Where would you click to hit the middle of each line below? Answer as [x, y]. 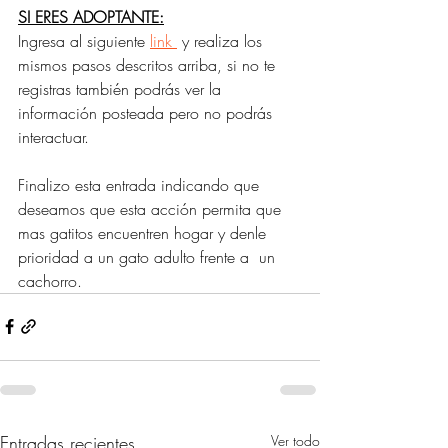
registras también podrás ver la [122, 88]
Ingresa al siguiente [84, 40]
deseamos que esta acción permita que [152, 208]
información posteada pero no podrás [147, 112]
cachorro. [52, 280]
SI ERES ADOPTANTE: [91, 16]
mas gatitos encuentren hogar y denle [147, 232]
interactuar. [56, 136]
